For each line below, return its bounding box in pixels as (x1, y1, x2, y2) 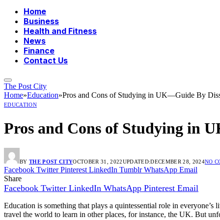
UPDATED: (122, 159, 151, 165)
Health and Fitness (24, 26, 97, 36)
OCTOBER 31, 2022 (73, 159, 123, 165)
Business (24, 16, 59, 27)
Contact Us (24, 55, 68, 66)
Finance (24, 46, 55, 56)
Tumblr (119, 165, 142, 174)
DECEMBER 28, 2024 (150, 159, 205, 165)
